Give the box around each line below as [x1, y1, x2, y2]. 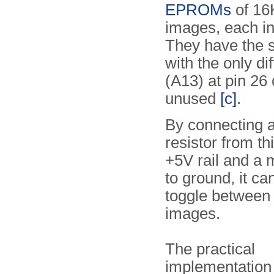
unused [165, 90, 220, 107]
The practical [165, 240, 255, 257]
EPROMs [165, 1, 231, 18]
